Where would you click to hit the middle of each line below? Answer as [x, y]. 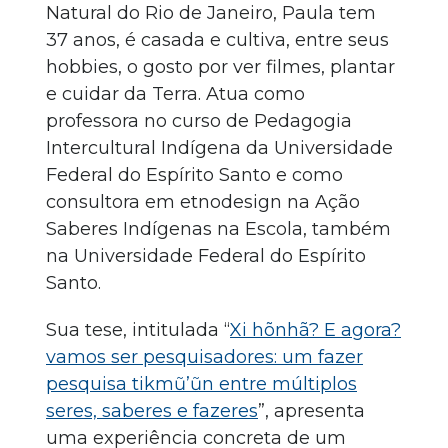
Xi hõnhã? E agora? [315, 330]
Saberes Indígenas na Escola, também [218, 229]
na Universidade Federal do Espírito [206, 256]
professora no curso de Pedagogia [199, 121]
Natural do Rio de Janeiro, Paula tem [211, 13]
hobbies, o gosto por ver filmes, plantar [220, 67]
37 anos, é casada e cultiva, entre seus [217, 40]
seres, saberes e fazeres [152, 411]
